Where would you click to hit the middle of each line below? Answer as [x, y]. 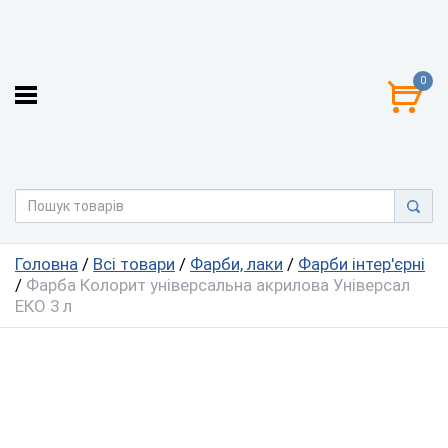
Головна [46, 264]
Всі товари [134, 264]
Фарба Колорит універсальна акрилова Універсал [218, 285]
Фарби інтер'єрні [361, 264]
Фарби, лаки [236, 264]
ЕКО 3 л [43, 306]
